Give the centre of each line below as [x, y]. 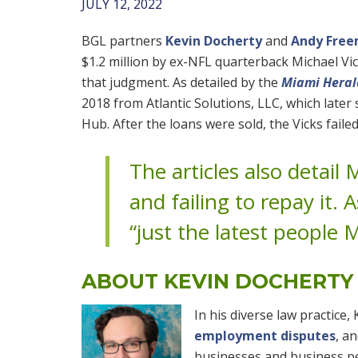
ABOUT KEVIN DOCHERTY [217, 281]
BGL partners [123, 41]
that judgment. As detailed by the [181, 82]
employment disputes [265, 335]
